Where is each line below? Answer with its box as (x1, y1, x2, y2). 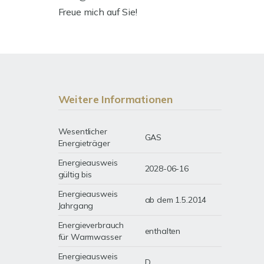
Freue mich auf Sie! (58, 6, 137, 18)
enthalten (144, 226, 181, 237)
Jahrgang (58, 200, 94, 212)
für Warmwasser (58, 232, 122, 243)
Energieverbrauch (58, 220, 124, 231)
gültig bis (58, 169, 93, 180)
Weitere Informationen (58, 93, 173, 107)
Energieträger (58, 138, 110, 149)
